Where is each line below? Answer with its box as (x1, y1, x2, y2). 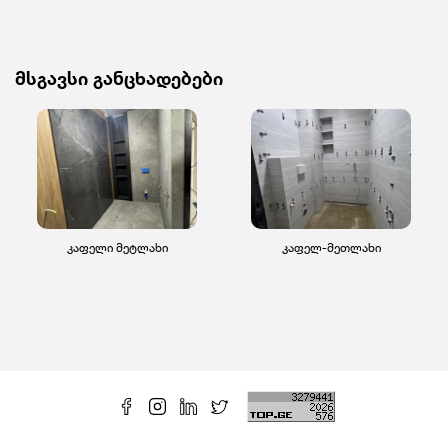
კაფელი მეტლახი (66, 239, 168, 255)
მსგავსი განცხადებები (15, 66, 223, 89)
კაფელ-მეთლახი (281, 239, 381, 255)
